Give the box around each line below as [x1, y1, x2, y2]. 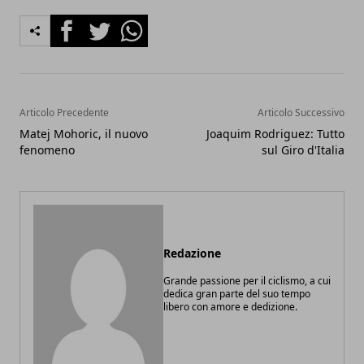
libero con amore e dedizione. [163, 299, 297, 314]
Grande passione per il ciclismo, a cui [163, 273, 331, 288]
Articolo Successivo [258, 105, 344, 119]
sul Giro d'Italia [262, 141, 344, 158]
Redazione [163, 245, 221, 261]
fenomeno [19, 141, 75, 158]
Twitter [82, 14, 126, 32]
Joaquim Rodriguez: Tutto [206, 125, 344, 141]
